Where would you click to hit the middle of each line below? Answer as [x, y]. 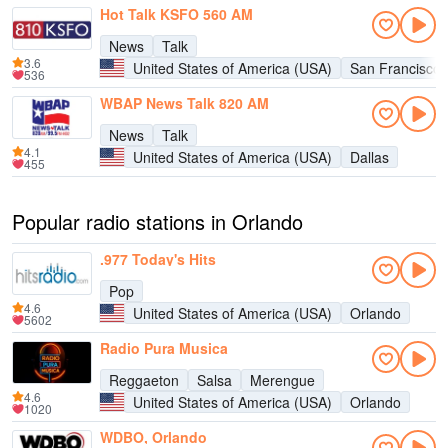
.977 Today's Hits [158, 259]
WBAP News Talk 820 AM [184, 103]
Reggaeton [144, 380]
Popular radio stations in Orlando [157, 221]
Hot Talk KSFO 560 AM [176, 14]
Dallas [369, 157]
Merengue [282, 380]
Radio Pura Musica [164, 348]
